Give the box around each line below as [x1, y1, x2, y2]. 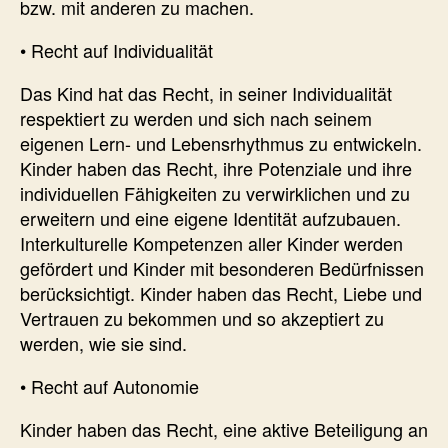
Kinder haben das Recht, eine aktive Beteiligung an [20, 415, 428, 442]
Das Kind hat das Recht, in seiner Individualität [20, 79, 392, 106]
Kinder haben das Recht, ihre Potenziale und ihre [20, 154, 412, 181]
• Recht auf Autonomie [20, 372, 199, 399]
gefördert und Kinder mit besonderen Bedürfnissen [20, 254, 424, 281]
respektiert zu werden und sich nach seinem [20, 104, 372, 131]
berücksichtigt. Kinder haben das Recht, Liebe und [20, 279, 422, 306]
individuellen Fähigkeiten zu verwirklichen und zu [20, 179, 410, 206]
